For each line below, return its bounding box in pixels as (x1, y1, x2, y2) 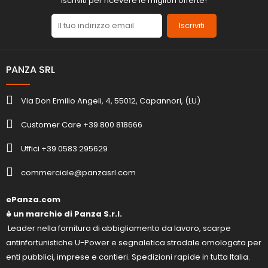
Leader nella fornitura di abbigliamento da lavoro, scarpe (6, 222, 231, 234)
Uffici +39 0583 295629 (21, 143, 108, 155)
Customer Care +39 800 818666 (21, 119, 142, 131)
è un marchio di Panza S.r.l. (6, 208, 122, 220)
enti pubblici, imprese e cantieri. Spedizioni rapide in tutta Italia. (6, 251, 250, 263)
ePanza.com (6, 193, 60, 205)
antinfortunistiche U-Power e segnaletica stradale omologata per (6, 236, 261, 248)
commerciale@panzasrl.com (21, 167, 136, 179)
